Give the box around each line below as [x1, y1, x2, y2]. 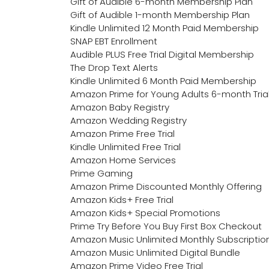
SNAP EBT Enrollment [70, 35, 157, 48]
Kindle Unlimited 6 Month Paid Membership [70, 74, 256, 88]
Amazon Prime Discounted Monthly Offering [70, 180, 262, 193]
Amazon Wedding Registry [70, 114, 187, 127]
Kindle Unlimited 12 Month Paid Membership [70, 22, 259, 35]
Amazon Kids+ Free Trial [70, 193, 174, 207]
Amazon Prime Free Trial [70, 127, 175, 141]
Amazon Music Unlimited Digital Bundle [70, 246, 240, 259]
